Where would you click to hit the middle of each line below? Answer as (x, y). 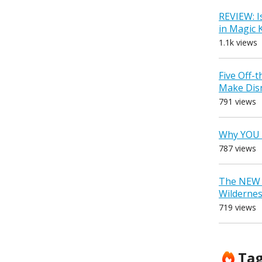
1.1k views (238, 43)
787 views (237, 149)
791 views (237, 102)
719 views (237, 208)
